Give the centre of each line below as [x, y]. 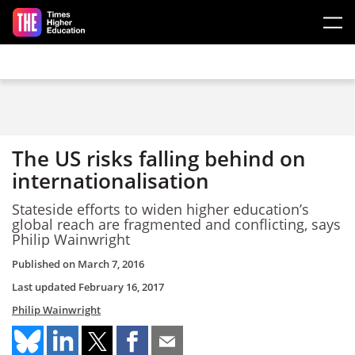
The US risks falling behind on [159, 158]
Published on [45, 264]
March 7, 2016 [111, 264]
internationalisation [111, 181]
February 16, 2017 [121, 287]
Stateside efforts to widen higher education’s [160, 209]
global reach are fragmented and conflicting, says [176, 224]
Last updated [45, 287]
